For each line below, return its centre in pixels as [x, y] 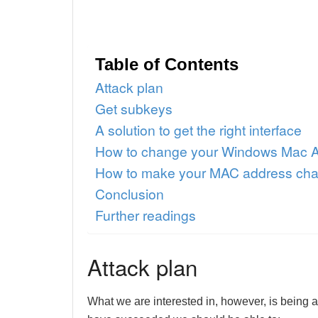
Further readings [146, 214]
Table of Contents [167, 64]
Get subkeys [134, 108]
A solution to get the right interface [198, 129]
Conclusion [130, 193]
